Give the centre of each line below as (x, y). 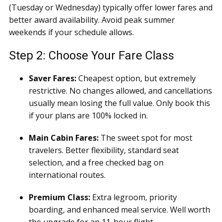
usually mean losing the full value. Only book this (119, 103)
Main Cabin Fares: (64, 138)
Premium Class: (59, 197)
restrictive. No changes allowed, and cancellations (120, 91)
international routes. (67, 175)
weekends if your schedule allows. (71, 32)
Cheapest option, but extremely (136, 78)
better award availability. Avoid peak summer (92, 20)
